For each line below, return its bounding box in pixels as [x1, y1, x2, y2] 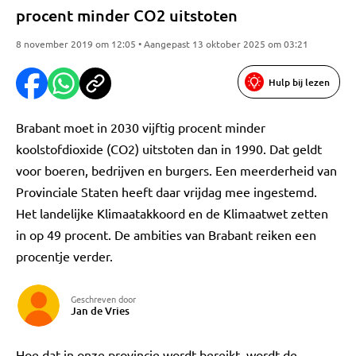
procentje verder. [16, 248, 113, 264]
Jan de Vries [71, 304, 130, 318]
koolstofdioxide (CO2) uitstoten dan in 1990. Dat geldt [16, 141, 322, 157]
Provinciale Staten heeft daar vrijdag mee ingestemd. [16, 184, 317, 199]
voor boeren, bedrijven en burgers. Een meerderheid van [16, 162, 337, 178]
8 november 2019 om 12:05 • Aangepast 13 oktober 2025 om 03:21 [16, 37, 308, 50]
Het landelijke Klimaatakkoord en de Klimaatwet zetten [16, 205, 328, 221]
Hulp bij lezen [269, 75, 330, 89]
